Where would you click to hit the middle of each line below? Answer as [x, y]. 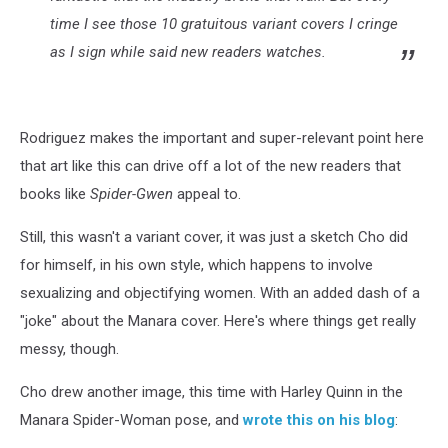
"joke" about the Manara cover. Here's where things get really [218, 320]
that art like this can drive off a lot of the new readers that [210, 165]
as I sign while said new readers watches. [188, 51]
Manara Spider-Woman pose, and [131, 419]
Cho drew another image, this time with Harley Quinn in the [211, 391]
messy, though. [69, 348]
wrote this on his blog [319, 419]
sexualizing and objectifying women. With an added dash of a [220, 292]
